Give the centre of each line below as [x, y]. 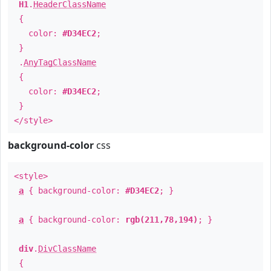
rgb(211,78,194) [162, 220]
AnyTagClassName [60, 62]
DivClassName [67, 249]
